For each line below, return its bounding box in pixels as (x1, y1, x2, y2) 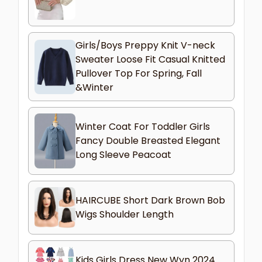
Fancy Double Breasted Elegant (75, 134, 220, 148)
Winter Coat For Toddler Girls (75, 120, 210, 134)
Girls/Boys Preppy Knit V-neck (75, 39, 215, 53)
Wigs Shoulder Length (75, 207, 174, 221)
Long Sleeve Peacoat (75, 148, 171, 162)
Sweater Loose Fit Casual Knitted (75, 53, 225, 67)
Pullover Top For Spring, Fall (75, 67, 202, 81)
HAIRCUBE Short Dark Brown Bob (75, 193, 225, 207)
